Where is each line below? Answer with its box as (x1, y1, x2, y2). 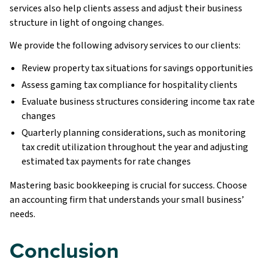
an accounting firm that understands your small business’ (10, 193, 244, 207)
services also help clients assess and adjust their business (10, 1, 242, 15)
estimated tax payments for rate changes (22, 155, 191, 169)
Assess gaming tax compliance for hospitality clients (22, 78, 237, 92)
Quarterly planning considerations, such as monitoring (22, 126, 246, 140)
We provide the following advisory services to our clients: (10, 39, 240, 52)
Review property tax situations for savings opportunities (22, 62, 253, 75)
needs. (10, 208, 35, 221)
